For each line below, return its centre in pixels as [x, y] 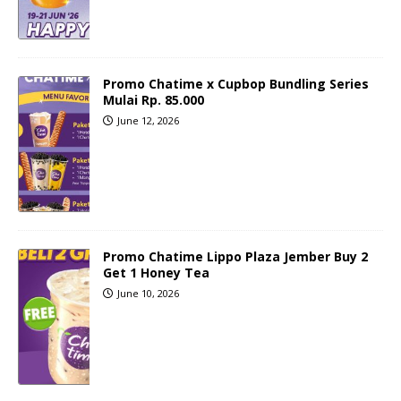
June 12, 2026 [148, 121]
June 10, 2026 [148, 294]
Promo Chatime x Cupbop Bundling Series [236, 84]
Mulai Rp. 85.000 [154, 100]
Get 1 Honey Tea [156, 273]
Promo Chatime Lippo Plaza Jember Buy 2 [235, 257]
